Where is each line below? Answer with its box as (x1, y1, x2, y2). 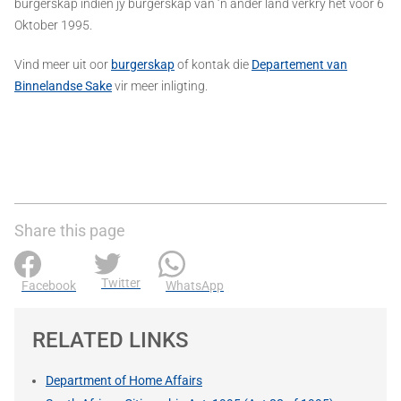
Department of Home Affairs (46, 372, 202, 388)
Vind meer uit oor (14, 56, 111, 72)
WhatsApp (166, 277, 224, 293)
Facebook (21, 277, 76, 293)
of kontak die (175, 56, 252, 72)
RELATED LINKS (32, 327, 189, 353)
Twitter (101, 275, 141, 290)
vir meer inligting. (112, 78, 208, 93)
